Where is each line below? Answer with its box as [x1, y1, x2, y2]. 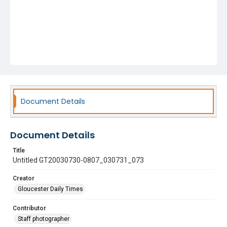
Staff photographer [18, 215, 69, 222]
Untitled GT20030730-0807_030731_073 [13, 156, 144, 164]
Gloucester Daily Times [18, 185, 83, 193]
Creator [13, 175, 34, 182]
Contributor [13, 205, 46, 212]
